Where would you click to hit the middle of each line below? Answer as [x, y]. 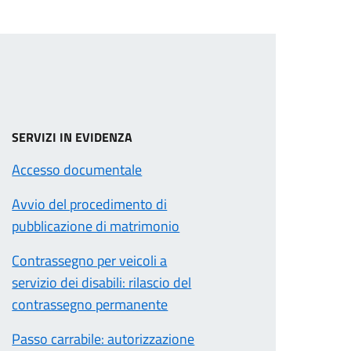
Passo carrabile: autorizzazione [103, 339]
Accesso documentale [77, 170]
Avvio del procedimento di [90, 204]
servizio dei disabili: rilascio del [102, 282]
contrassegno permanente [90, 304]
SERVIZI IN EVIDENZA [72, 137]
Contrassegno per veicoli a [90, 261]
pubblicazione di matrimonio [96, 226]
